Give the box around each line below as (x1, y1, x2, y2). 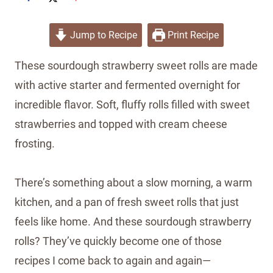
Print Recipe (165, 29, 219, 41)
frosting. (15, 137, 55, 151)
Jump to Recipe (67, 29, 137, 41)
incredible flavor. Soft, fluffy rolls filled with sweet (15, 98, 250, 112)
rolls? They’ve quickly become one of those (15, 235, 222, 248)
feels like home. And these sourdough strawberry (15, 215, 252, 229)
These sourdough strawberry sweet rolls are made (15, 59, 258, 73)
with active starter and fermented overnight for (15, 79, 240, 92)
